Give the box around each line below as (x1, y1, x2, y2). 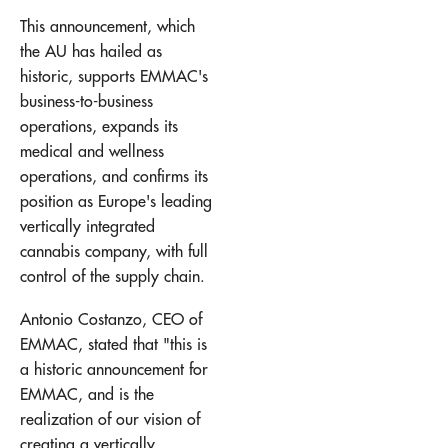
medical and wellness (20, 140, 164, 161)
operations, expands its (20, 115, 178, 136)
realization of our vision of (20, 409, 200, 430)
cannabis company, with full (20, 240, 208, 261)
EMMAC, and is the (20, 384, 154, 405)
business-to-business (20, 90, 153, 111)
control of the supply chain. (20, 265, 205, 286)
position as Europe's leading (20, 190, 212, 211)
